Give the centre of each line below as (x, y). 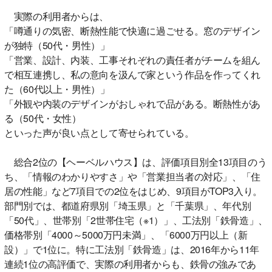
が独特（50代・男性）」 (57, 45)
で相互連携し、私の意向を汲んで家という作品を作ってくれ (132, 74)
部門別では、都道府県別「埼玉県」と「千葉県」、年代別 (128, 205)
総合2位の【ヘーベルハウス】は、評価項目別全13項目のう (136, 161)
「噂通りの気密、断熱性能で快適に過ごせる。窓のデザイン (132, 30)
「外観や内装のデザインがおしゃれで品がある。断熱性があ (132, 103)
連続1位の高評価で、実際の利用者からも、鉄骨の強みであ (130, 263)
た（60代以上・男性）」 (57, 89)
